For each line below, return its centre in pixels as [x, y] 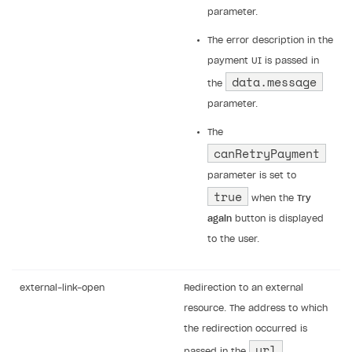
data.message [274, 82]
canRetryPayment [267, 154]
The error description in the [270, 41]
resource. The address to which [256, 309]
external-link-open [62, 288]
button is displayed [278, 219]
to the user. [233, 240]
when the [273, 199]
